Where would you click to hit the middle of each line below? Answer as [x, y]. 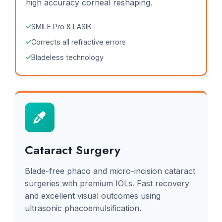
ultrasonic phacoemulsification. [83, 208]
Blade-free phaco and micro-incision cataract [110, 171]
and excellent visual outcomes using [93, 196]
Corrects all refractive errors [79, 42]
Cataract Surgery [73, 150]
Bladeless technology [67, 57]
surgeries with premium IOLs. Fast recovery [107, 183]
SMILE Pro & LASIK [61, 27]
